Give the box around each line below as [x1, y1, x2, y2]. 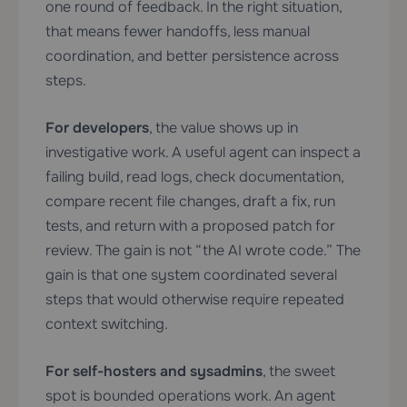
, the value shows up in [149, 118, 298, 138]
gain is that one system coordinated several [45, 265, 337, 285]
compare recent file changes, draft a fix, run [45, 192, 335, 212]
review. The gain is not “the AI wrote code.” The [45, 241, 361, 261]
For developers [45, 118, 149, 138]
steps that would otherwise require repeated [45, 290, 344, 310]
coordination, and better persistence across [45, 46, 339, 66]
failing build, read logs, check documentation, [45, 167, 343, 187]
